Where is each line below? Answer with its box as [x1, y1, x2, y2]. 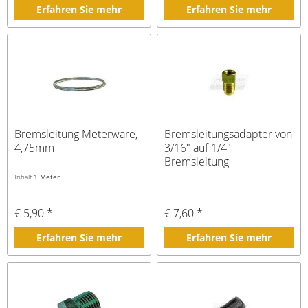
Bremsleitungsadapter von [164, 126, 293, 142]
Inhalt [14, 172, 34, 182]
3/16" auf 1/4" [164, 140, 232, 156]
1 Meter [34, 172, 60, 182]
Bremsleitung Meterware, [14, 126, 138, 142]
